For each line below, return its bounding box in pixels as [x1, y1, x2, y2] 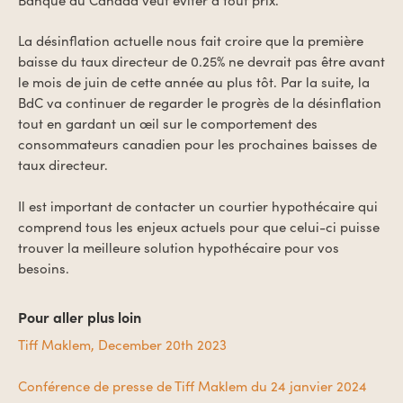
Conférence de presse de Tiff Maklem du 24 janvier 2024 [18, 376, 367, 395]
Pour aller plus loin [18, 307, 141, 327]
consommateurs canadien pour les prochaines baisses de [18, 135, 377, 153]
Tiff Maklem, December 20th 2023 [18, 336, 227, 354]
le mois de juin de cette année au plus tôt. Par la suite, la [18, 73, 370, 91]
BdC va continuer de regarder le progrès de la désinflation [18, 94, 381, 112]
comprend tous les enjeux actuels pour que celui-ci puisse [18, 217, 380, 236]
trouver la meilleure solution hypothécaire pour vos [18, 237, 339, 256]
